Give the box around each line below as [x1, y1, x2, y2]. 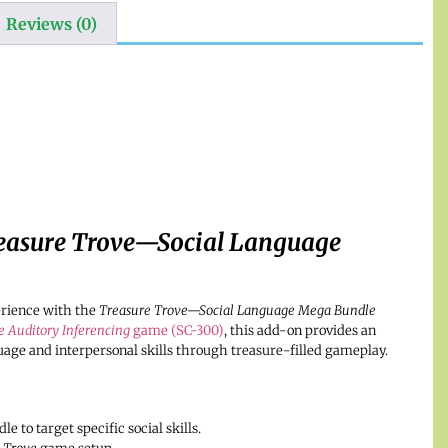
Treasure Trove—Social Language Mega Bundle [98, 301, 376, 319]
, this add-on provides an [223, 321, 376, 339]
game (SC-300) [129, 321, 224, 339]
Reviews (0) [5, 13, 97, 34]
